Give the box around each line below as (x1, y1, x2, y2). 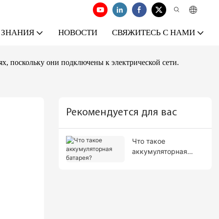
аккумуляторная (131, 147, 187, 155)
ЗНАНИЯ (1, 28, 34, 37)
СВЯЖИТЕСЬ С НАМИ (112, 28, 195, 37)
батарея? (131, 157, 162, 166)
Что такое (131, 136, 165, 145)
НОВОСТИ (58, 28, 97, 37)
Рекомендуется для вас (66, 107, 177, 119)
